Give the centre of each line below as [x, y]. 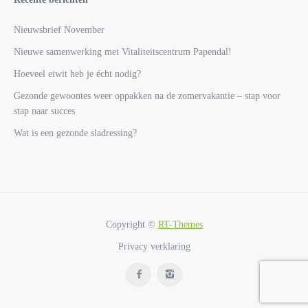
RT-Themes [180, 225]
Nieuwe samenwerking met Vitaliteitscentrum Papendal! [123, 52]
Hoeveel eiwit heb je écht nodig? [77, 74]
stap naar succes [44, 111]
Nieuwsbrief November [59, 30]
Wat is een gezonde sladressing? [75, 133]
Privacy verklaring [154, 247]
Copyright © [132, 225]
